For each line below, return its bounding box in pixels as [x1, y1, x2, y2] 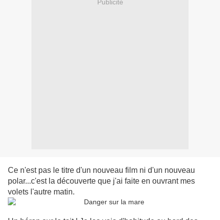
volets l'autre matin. [8, 188, 75, 196]
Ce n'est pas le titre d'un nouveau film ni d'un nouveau [8, 166, 195, 175]
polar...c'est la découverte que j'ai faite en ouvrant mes [8, 177, 195, 186]
